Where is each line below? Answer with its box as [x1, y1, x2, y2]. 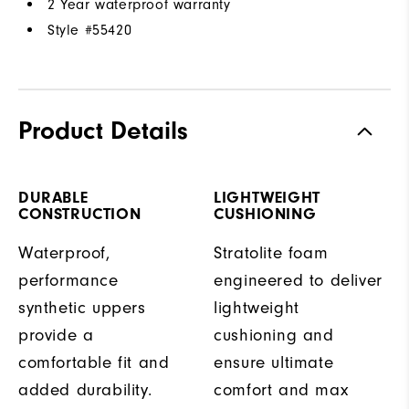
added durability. [18, 379, 152, 400]
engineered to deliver [214, 269, 383, 290]
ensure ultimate [214, 351, 334, 372]
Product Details [18, 115, 188, 145]
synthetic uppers [18, 297, 146, 318]
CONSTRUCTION [18, 204, 142, 224]
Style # [47, 21, 93, 38]
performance [18, 269, 119, 290]
